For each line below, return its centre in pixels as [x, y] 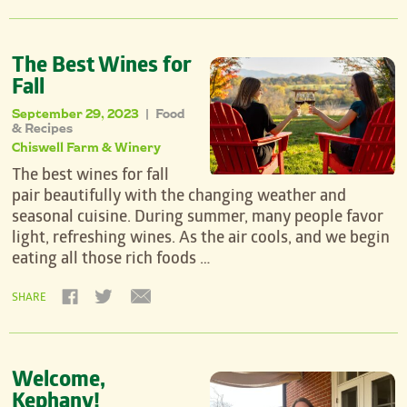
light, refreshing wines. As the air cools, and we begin [201, 240]
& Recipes [43, 128]
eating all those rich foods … [112, 261]
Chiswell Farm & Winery [87, 147]
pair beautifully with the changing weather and [179, 198]
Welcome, [59, 382]
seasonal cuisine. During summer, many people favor [198, 219]
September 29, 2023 [77, 114]
